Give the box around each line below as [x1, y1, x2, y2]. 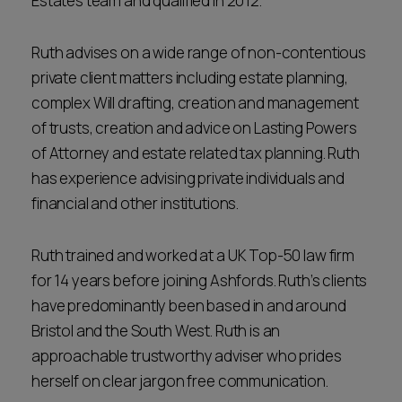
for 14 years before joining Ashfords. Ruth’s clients [31, 269, 368, 291]
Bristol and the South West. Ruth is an [31, 319, 281, 341]
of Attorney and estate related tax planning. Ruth [31, 142, 360, 163]
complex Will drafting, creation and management [31, 92, 360, 113]
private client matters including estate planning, [31, 66, 348, 88]
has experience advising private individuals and [31, 167, 345, 188]
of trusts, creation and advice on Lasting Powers [31, 117, 357, 138]
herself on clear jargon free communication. [31, 370, 328, 391]
